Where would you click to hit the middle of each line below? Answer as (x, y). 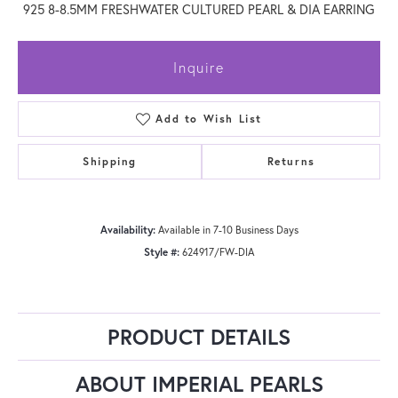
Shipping (110, 161)
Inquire (199, 67)
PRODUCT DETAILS (199, 336)
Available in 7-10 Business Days (228, 229)
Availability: (127, 229)
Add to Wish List (209, 118)
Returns (291, 161)
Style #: (162, 251)
